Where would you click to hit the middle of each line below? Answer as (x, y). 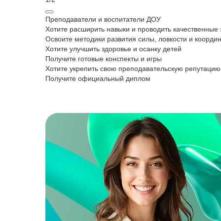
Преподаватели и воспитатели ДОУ (103, 19)
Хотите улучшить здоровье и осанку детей (113, 49)
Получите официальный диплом (98, 78)
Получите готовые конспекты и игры (104, 59)
